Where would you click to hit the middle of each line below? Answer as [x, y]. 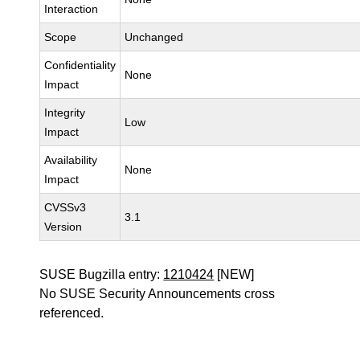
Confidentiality [80, 65]
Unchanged [154, 37]
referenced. [72, 313]
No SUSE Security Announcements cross [157, 294]
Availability [71, 160]
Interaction [72, 9]
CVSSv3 [65, 207]
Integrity [65, 112]
